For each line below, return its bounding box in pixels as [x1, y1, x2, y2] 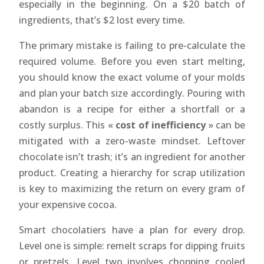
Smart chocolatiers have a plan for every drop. [19, 223, 245, 236]
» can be [206, 118, 246, 131]
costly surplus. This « [19, 118, 116, 131]
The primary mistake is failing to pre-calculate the [19, 38, 245, 52]
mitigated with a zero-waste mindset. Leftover [19, 134, 245, 147]
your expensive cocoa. [19, 197, 117, 211]
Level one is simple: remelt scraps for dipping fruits [19, 239, 245, 252]
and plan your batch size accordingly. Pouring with [19, 86, 245, 100]
